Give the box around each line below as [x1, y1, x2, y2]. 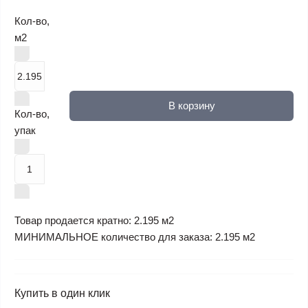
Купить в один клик [14, 287, 110, 299]
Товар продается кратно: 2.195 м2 [14, 214, 174, 226]
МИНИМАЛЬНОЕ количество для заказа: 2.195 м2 [14, 231, 255, 243]
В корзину [168, 100, 215, 111]
